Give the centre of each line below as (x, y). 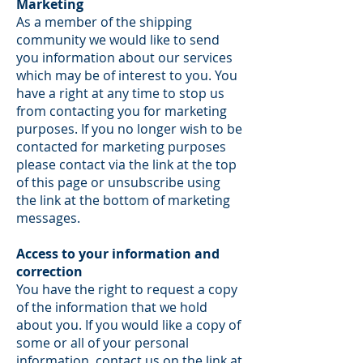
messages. (48, 218)
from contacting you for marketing (122, 111)
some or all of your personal (102, 343)
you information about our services (124, 58)
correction (49, 271)
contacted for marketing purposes (121, 147)
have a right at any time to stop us (120, 93)
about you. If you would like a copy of (128, 325)
